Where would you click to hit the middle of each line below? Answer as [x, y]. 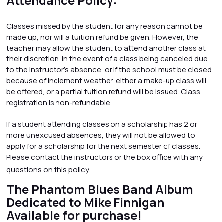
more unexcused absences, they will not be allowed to [101, 135]
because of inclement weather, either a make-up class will [106, 81]
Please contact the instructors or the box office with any [104, 157]
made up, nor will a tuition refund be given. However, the [102, 37]
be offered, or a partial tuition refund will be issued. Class [103, 91]
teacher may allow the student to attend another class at [106, 48]
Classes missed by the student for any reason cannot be [104, 26]
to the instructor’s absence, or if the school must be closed [109, 70]
